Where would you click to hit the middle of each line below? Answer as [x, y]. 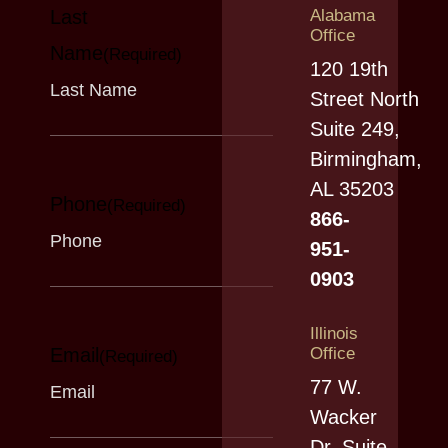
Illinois [334, 334]
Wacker [343, 417]
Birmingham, [366, 159]
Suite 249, [355, 129]
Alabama [342, 16]
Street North [364, 99]
